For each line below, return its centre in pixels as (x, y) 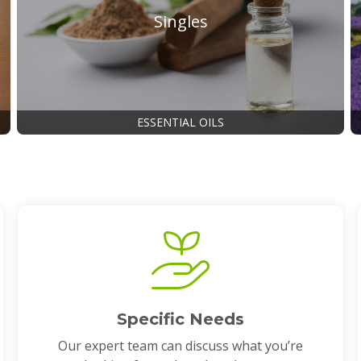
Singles (180, 21)
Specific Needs (180, 319)
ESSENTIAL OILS (180, 122)
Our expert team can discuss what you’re (180, 345)
